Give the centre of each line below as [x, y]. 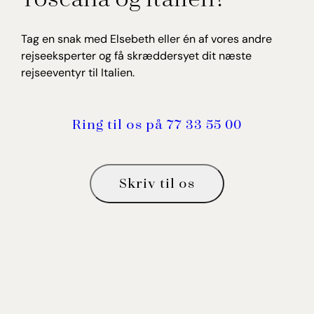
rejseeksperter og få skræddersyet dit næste [136, 55]
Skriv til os [157, 182]
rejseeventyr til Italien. [78, 72]
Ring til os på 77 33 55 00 [157, 123]
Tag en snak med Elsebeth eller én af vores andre [146, 39]
